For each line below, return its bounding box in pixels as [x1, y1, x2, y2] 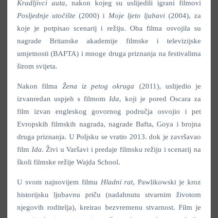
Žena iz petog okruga [62, 82, 135, 91]
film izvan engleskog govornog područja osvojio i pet [17, 108, 201, 116]
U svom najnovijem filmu [17, 178, 101, 186]
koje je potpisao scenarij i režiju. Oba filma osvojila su [17, 24, 201, 33]
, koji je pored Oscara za [119, 95, 201, 103]
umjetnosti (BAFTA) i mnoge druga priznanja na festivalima [17, 50, 201, 58]
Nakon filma [17, 82, 62, 91]
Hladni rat [100, 178, 133, 186]
